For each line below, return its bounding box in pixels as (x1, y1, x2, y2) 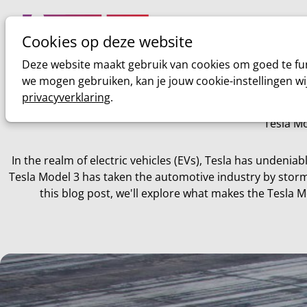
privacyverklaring (22, 90, 110, 105)
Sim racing (247, 42, 301, 58)
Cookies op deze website (22, 31, 193, 52)
